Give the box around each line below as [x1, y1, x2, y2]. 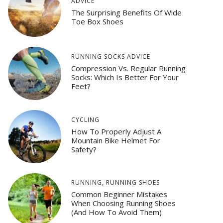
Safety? [71, 144, 97, 154]
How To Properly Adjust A [71, 126, 161, 136]
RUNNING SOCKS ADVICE [71, 52, 150, 61]
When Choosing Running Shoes [71, 198, 176, 209]
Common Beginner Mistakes [71, 189, 167, 200]
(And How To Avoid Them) [71, 207, 162, 218]
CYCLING [71, 115, 100, 124]
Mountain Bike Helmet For [71, 135, 160, 145]
